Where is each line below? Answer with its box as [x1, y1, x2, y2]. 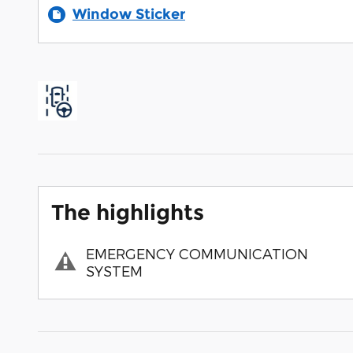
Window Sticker [72, 6, 185, 24]
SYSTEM [86, 262, 143, 279]
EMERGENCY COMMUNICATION [86, 244, 308, 262]
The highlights [51, 199, 204, 226]
